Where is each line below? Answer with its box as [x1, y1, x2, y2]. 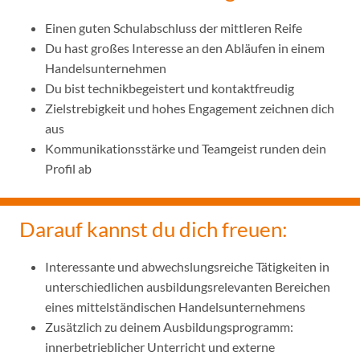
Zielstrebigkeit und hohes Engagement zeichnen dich [45, 100, 334, 116]
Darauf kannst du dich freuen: [19, 215, 288, 242]
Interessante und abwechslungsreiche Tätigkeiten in [45, 258, 329, 274]
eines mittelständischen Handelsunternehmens [45, 298, 305, 314]
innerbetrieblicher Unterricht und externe [45, 338, 275, 354]
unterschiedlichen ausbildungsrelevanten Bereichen [45, 278, 330, 294]
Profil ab [45, 160, 92, 176]
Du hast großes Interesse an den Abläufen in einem [45, 39, 325, 55]
